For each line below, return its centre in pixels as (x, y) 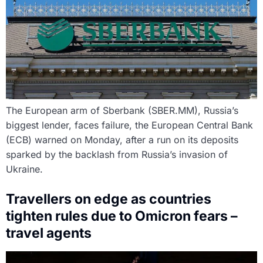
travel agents (49, 233)
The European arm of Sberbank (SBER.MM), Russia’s (122, 110)
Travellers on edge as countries (109, 199)
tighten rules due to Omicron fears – (122, 216)
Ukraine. (24, 169)
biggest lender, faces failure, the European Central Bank (129, 125)
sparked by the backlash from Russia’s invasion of (117, 154)
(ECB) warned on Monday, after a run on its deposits (122, 139)
